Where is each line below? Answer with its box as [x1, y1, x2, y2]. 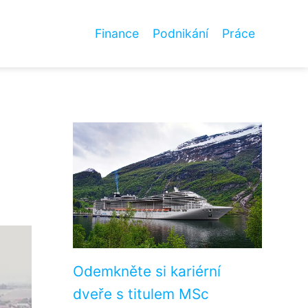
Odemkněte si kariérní [73, 263, 221, 280]
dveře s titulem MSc [73, 285, 209, 302]
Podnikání [153, 26, 208, 41]
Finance [95, 26, 139, 41]
